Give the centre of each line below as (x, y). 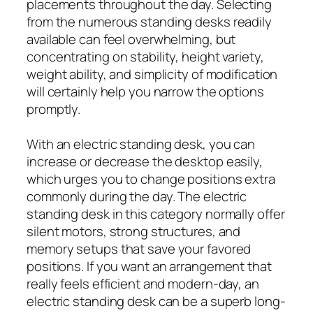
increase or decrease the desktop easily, (145, 161)
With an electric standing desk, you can (141, 144)
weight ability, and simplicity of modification (152, 74)
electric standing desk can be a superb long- (156, 301)
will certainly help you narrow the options (145, 91)
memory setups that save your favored (139, 248)
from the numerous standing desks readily (149, 21)
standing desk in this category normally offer (156, 213)
